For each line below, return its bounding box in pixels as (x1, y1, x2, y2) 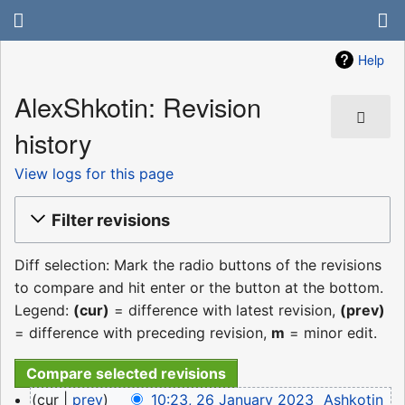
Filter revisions (52, 209, 170, 230)
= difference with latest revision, (109, 301, 340, 320)
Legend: (14, 301, 73, 320)
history (14, 124, 91, 162)
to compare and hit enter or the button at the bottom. (14, 278, 383, 297)
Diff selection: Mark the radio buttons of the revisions (14, 256, 381, 275)
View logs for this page (14, 164, 174, 183)
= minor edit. (285, 324, 377, 343)
